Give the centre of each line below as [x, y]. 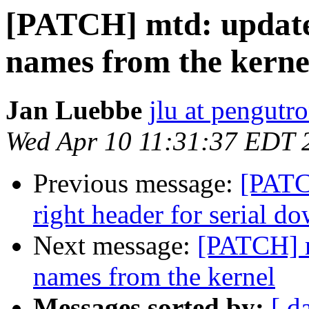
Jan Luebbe [74, 110]
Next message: [115, 246]
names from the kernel [154, 277]
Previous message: [137, 183]
